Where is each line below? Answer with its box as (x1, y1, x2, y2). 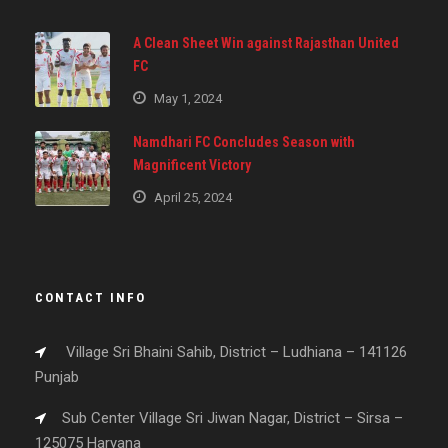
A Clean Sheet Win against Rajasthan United (133, 34, 399, 51)
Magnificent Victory (133, 156, 251, 173)
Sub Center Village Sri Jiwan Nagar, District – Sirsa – (62, 408, 403, 427)
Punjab (35, 367, 79, 386)
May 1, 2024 (154, 90, 222, 106)
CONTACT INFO (35, 289, 146, 305)
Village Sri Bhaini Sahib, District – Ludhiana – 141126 (62, 342, 407, 361)
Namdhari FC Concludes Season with (133, 133, 355, 150)
